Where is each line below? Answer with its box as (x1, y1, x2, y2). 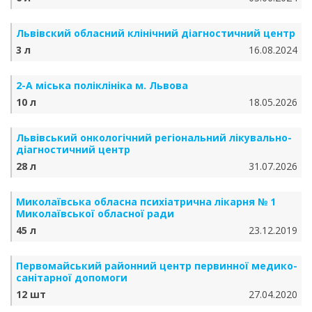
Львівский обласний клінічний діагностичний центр (16, 26, 295, 40)
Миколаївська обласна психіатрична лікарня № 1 (16, 195, 276, 208)
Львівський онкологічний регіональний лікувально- (16, 131, 292, 144)
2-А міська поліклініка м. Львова (16, 79, 188, 92)
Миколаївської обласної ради (16, 207, 174, 220)
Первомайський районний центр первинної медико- (16, 259, 297, 272)
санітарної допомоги (16, 271, 127, 284)
